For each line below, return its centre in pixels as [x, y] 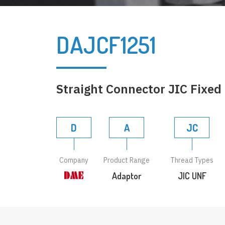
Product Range [127, 160]
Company [74, 160]
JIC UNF [192, 176]
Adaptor [127, 176]
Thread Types [192, 160]
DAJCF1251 [106, 45]
